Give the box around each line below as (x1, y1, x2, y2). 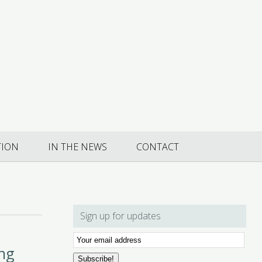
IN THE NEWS (47, 140, 107, 154)
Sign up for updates (80, 209, 161, 223)
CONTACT (136, 140, 179, 154)
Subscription (72, 244, 124, 257)
